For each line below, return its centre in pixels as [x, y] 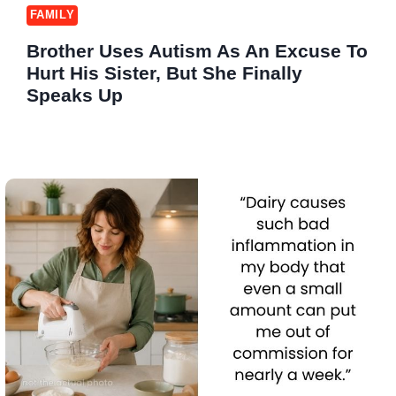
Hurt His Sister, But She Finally [164, 73]
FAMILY [52, 15]
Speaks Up [74, 95]
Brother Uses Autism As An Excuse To [197, 51]
